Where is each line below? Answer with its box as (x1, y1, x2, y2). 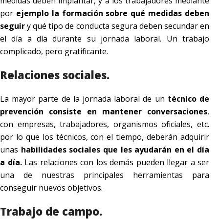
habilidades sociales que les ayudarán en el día (21, 144, 209, 155)
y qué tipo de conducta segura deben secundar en (25, 21, 209, 32)
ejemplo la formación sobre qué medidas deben (16, 8, 210, 19)
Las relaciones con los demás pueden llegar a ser (22, 157, 209, 168)
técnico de (167, 93, 210, 105)
